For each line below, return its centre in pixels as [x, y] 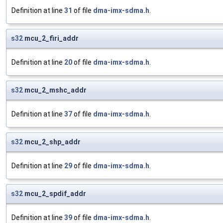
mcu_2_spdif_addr [55, 194]
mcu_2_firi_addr [51, 39]
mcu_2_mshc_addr [55, 90]
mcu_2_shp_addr [52, 142]
